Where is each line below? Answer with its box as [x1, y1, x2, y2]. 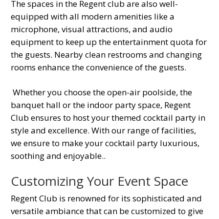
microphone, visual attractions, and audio [11, 23, 173, 35]
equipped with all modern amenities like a [11, 10, 175, 22]
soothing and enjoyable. [11, 150, 104, 161]
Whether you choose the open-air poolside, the [13, 86, 193, 98]
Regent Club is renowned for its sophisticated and [11, 192, 202, 204]
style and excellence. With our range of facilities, [11, 124, 197, 136]
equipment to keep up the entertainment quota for [11, 36, 207, 47]
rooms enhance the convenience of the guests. [11, 61, 187, 73]
